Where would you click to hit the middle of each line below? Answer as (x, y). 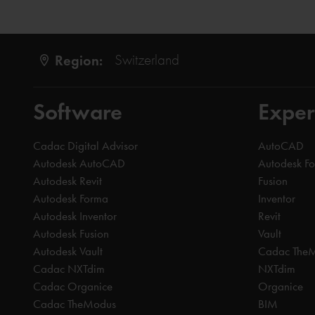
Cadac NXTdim (69, 269)
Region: (78, 60)
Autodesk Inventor (75, 216)
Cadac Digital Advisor (85, 146)
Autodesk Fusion (71, 234)
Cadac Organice (73, 287)
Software (78, 112)
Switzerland (147, 60)
